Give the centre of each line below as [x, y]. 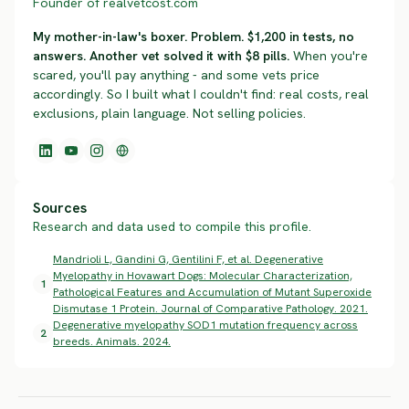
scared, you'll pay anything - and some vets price [176, 74]
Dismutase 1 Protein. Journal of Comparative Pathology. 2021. [210, 308]
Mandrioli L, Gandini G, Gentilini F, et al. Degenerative [188, 259]
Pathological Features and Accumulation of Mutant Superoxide [212, 292]
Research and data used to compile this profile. [172, 226]
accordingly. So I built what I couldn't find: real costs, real [201, 94]
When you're [329, 55]
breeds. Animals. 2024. [112, 341]
